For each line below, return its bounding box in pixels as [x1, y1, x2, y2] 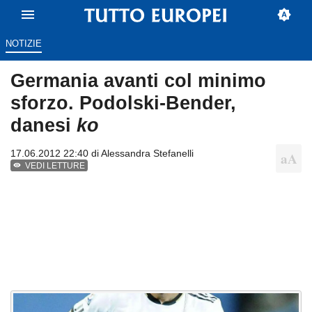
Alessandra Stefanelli [101, 148, 194, 159]
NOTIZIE [5, 38, 42, 49]
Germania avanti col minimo [10, 70, 266, 92]
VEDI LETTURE [25, 161, 86, 171]
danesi [10, 114, 77, 136]
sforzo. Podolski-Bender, [10, 92, 236, 114]
